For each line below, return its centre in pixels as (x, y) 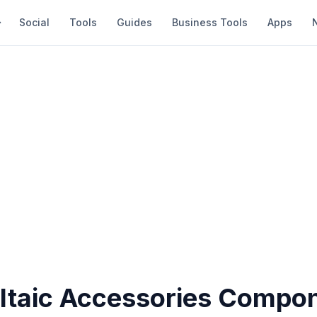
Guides (134, 22)
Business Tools (210, 22)
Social (34, 22)
